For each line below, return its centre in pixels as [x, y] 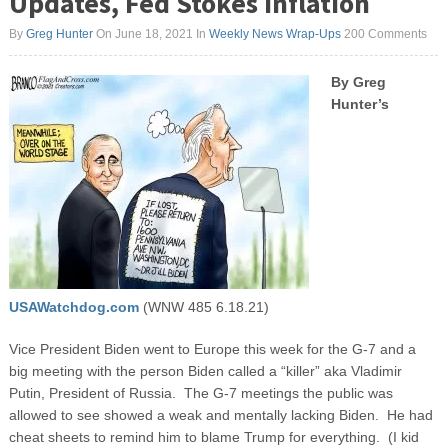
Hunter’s [359, 103]
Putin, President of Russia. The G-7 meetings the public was [200, 393]
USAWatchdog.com [75, 307]
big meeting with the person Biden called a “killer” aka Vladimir [205, 371]
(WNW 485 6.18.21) [205, 307]
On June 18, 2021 [142, 33]
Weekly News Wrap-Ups [274, 33]
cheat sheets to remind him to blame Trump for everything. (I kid [213, 437]
